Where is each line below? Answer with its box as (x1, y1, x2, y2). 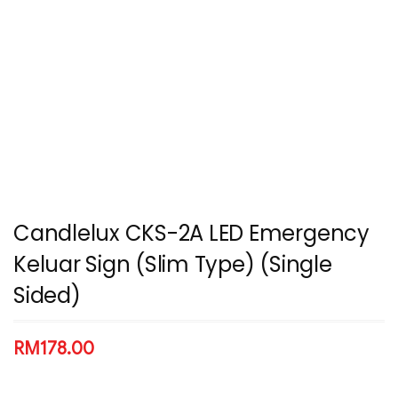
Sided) (13, 280, 81, 310)
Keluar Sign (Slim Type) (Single (13, 249, 332, 279)
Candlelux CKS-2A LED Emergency (13, 218, 370, 248)
